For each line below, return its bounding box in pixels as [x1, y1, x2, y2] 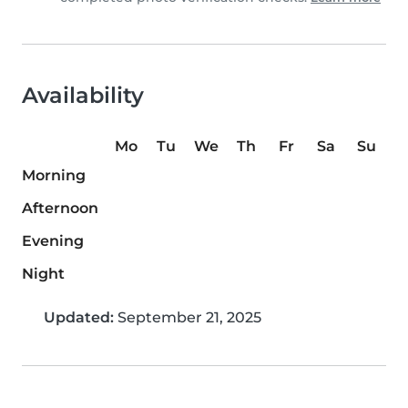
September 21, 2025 [114, 309, 261, 327]
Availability [22, 82, 144, 109]
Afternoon [22, 199, 98, 218]
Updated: [44, 309, 114, 327]
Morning [22, 167, 86, 185]
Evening [22, 232, 84, 250]
